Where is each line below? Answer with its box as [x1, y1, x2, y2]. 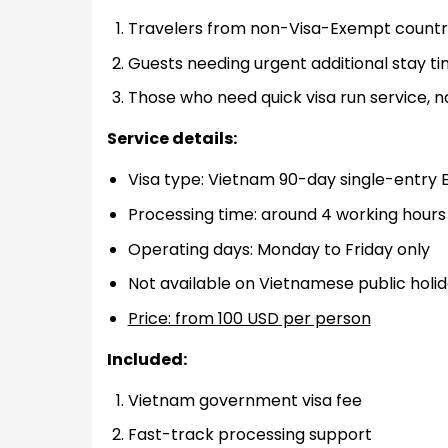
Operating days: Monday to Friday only [127, 237, 430, 261]
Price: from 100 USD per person [127, 306, 371, 330]
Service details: [106, 127, 237, 151]
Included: [106, 347, 187, 371]
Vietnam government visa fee [127, 388, 362, 412]
